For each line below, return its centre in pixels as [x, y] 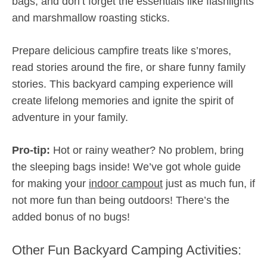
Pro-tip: [32, 150]
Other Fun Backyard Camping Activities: [127, 250]
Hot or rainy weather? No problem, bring [148, 150]
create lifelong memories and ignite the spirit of [123, 101]
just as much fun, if [209, 184]
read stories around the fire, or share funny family [129, 67]
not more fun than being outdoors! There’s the [121, 200]
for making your [50, 184]
